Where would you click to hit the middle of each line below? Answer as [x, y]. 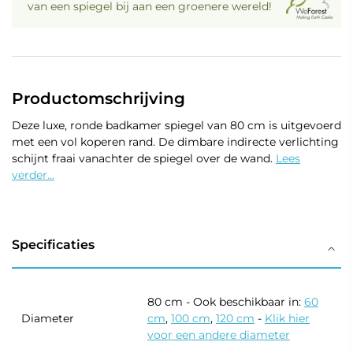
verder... [33, 175]
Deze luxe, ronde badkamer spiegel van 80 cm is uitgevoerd [176, 125]
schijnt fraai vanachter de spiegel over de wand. [144, 158]
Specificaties [53, 245]
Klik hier [287, 318]
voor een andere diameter [219, 335]
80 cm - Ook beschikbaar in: [226, 302]
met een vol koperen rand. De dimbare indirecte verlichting [175, 142]
